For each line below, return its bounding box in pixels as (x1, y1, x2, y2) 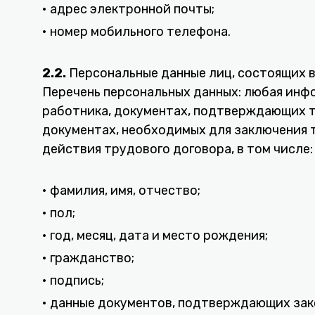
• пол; (42, 205, 75, 221)
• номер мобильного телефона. (42, 24, 231, 39)
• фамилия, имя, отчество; (42, 183, 200, 198)
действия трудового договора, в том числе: (42, 141, 313, 157)
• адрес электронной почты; (42, 1, 214, 17)
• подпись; (42, 273, 104, 288)
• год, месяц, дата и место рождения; (42, 228, 268, 243)
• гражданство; (42, 250, 134, 266)
